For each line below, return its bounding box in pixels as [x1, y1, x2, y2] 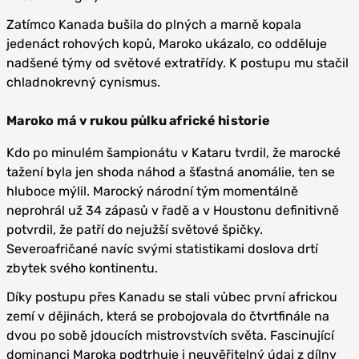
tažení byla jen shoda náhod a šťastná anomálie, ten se [6, 164, 335, 179]
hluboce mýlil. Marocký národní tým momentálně [6, 184, 298, 199]
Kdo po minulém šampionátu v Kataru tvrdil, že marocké [6, 145, 341, 160]
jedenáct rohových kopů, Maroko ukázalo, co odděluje [6, 36, 327, 51]
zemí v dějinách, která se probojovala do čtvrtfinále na [6, 309, 329, 324]
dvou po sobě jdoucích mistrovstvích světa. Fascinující [6, 328, 334, 343]
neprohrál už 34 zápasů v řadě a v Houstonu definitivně [6, 203, 339, 218]
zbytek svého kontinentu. [6, 260, 158, 276]
